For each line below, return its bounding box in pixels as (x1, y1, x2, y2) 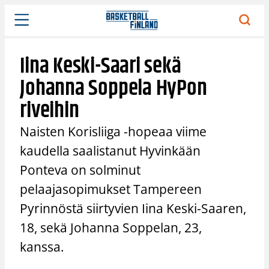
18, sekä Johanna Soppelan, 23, (20, 219, 202, 236)
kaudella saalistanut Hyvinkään (20, 142, 201, 159)
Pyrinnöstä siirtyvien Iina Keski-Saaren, (20, 199, 247, 217)
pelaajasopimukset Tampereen (20, 180, 202, 198)
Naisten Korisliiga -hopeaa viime (20, 122, 207, 140)
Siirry (4, 5, 26, 17)
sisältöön (4, 18, 41, 30)
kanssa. (20, 238, 65, 255)
